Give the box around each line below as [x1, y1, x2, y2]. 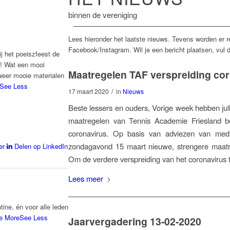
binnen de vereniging [68, 9, 137, 20]
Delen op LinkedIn [14, 141, 68, 151]
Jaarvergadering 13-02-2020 [68, 214, 201, 229]
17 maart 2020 [68, 86, 109, 95]
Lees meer [68, 173, 103, 184]
